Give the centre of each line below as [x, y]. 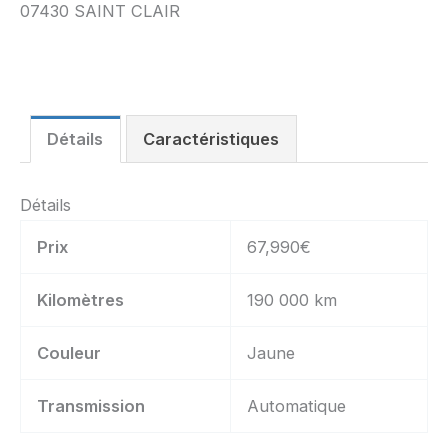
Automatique [297, 405]
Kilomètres [81, 299]
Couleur [69, 352]
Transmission [91, 405]
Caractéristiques [211, 138]
